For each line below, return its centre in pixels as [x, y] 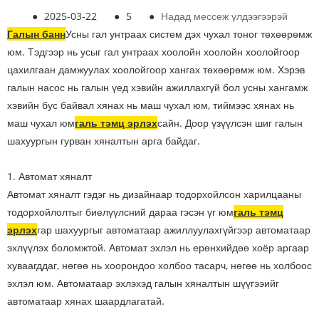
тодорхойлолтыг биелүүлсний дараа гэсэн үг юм [120, 212]
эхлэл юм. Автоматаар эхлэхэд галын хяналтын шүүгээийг [143, 283]
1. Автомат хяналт [49, 176]
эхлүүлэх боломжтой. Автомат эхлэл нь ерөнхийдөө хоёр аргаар [158, 247]
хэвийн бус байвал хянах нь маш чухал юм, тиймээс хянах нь [151, 105]
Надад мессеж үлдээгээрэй [224, 16]
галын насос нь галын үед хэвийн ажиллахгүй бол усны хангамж [157, 87]
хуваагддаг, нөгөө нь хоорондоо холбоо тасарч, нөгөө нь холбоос [159, 265]
